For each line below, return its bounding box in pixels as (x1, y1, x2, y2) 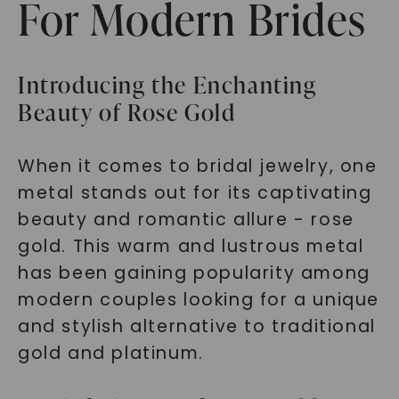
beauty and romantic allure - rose (17, 208, 354, 232)
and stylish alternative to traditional (17, 314, 376, 338)
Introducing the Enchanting (17, 69, 317, 101)
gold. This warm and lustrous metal (17, 234, 364, 258)
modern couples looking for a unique (17, 288, 379, 312)
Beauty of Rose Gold (17, 96, 236, 128)
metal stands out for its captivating (17, 181, 372, 205)
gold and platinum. (17, 341, 204, 365)
